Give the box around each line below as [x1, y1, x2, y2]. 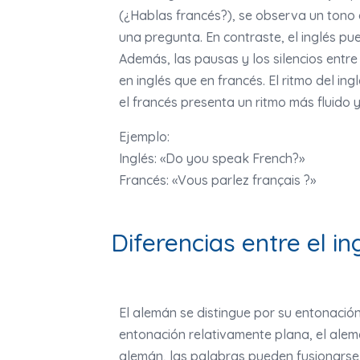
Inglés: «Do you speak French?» [119, 150, 305, 167]
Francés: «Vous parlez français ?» [119, 172, 316, 189]
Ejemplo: [119, 129, 170, 145]
